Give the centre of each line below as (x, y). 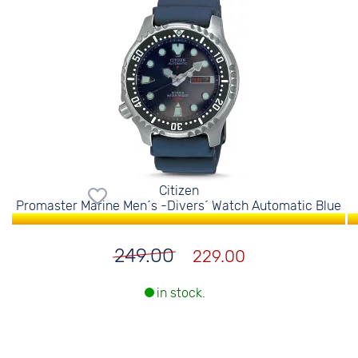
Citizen (179, 191)
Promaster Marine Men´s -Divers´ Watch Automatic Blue (179, 206)
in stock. (181, 293)
